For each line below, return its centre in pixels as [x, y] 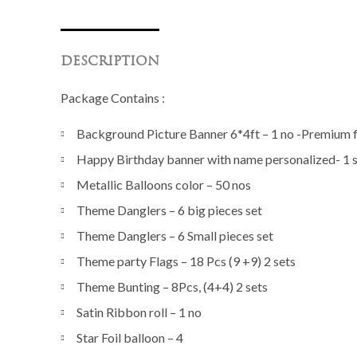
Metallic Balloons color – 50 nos [164, 184]
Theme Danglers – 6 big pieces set [169, 210]
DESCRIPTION [110, 62]
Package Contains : [113, 98]
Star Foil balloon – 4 [130, 337]
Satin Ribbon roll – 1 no [139, 312]
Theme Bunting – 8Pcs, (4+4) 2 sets [172, 286]
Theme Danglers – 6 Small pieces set [175, 235]
